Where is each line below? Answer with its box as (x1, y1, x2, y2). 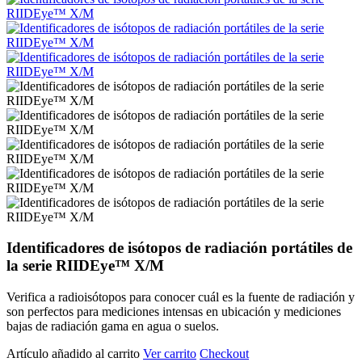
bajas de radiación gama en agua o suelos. (6, 318, 219, 333)
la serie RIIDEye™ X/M (6, 257, 164, 275)
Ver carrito (143, 346, 196, 360)
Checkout (200, 346, 249, 360)
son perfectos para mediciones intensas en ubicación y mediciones (6, 304, 341, 318)
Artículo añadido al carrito (6, 346, 143, 360)
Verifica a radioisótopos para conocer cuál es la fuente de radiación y (6, 289, 355, 304)
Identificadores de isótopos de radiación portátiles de (6, 239, 352, 257)
